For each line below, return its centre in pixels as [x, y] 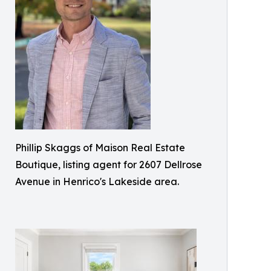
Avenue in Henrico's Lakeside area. [97, 182]
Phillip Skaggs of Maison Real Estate [100, 148]
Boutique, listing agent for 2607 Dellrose [109, 165]
